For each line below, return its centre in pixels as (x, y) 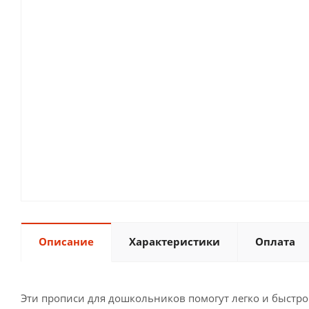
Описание (66, 241)
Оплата (275, 241)
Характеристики (175, 241)
